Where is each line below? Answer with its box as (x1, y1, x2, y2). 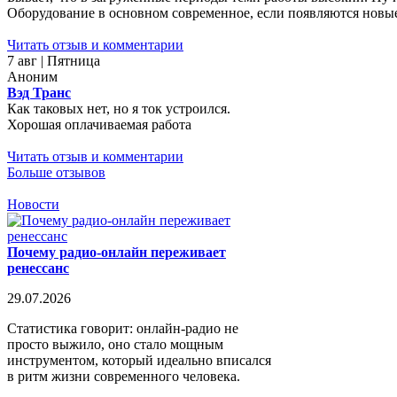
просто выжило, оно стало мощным (7, 336, 223, 352)
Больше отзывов (7, 164, 105, 180)
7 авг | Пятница (7, 52, 100, 68)
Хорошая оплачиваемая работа (7, 116, 191, 132)
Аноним (7, 68, 58, 84)
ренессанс (7, 260, 69, 276)
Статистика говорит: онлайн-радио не (7, 320, 238, 336)
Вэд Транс (7, 84, 71, 100)
